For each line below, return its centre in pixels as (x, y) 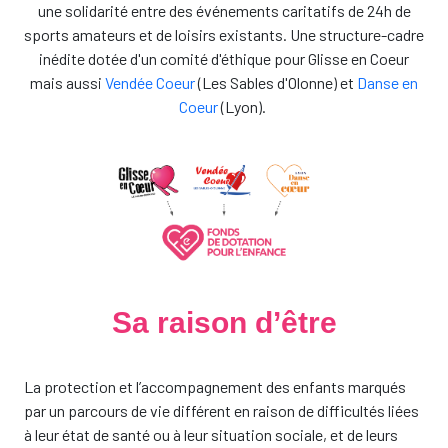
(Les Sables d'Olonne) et (276, 82)
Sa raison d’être (224, 322)
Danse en (387, 82)
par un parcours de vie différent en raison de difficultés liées (221, 410)
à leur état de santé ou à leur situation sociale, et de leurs (211, 434)
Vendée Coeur (150, 82)
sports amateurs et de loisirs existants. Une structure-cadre (224, 34)
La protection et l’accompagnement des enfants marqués (215, 386)
